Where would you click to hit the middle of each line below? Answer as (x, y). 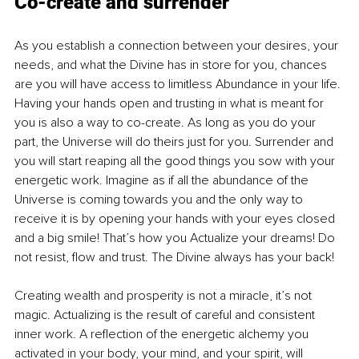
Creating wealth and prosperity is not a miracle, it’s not (165, 295)
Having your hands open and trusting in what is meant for (171, 103)
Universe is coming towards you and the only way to (160, 199)
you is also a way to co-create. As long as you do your (167, 122)
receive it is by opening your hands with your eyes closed (176, 218)
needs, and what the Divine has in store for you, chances (172, 65)
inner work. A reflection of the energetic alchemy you (163, 334)
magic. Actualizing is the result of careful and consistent (166, 315)
